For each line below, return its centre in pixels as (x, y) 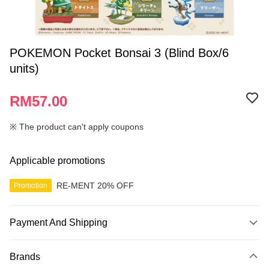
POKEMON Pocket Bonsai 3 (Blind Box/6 (119, 53)
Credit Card (32, 261)
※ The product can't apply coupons (77, 127)
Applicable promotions (57, 161)
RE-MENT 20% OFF (95, 185)
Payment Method (47, 242)
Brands (25, 257)
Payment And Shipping (59, 222)
